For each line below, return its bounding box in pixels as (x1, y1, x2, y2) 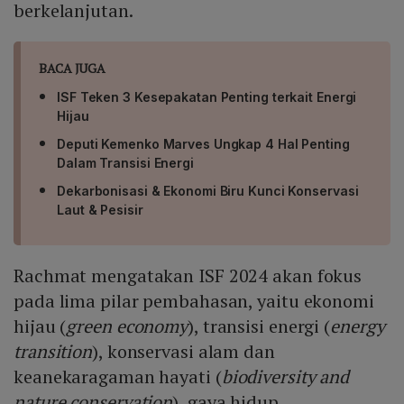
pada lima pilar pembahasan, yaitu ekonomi (14, 289, 374, 314)
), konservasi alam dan (92, 339, 275, 364)
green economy (66, 314, 188, 339)
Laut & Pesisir (57, 202, 143, 218)
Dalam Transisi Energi (57, 155, 194, 171)
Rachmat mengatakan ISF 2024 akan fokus (14, 263, 363, 289)
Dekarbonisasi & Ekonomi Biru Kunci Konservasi (57, 183, 359, 199)
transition (14, 339, 93, 364)
